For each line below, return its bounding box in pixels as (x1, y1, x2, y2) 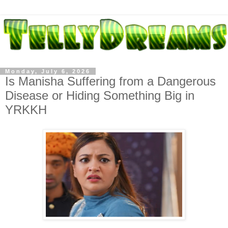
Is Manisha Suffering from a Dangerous (5, 74, 216, 88)
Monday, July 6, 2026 (5, 68, 91, 74)
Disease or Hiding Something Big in (5, 88, 194, 102)
